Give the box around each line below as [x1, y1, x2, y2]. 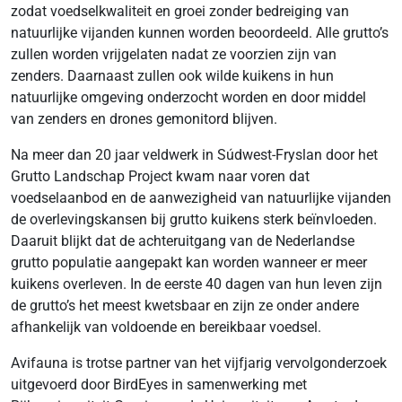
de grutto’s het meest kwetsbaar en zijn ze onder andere [11, 296, 359, 314]
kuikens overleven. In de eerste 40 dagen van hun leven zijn [11, 275, 382, 293]
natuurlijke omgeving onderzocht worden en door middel [11, 88, 366, 106]
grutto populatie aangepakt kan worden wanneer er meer [11, 253, 367, 271]
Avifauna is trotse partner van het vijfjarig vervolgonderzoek [11, 354, 387, 371]
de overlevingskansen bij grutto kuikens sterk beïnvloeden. [11, 210, 377, 228]
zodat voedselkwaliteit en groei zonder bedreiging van [11, 2, 349, 20]
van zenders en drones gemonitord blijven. [11, 109, 277, 127]
